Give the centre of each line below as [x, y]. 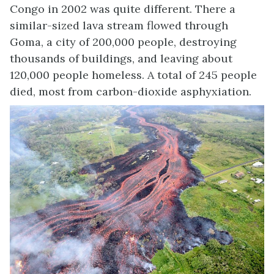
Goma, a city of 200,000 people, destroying [123, 42]
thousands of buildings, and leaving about [121, 58]
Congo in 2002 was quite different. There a [123, 9]
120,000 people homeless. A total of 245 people [133, 75]
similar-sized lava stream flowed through [119, 25]
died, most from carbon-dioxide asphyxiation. [131, 91]
